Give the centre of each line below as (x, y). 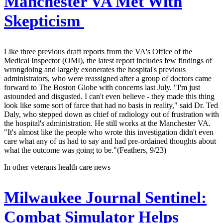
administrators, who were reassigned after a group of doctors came (108, 78)
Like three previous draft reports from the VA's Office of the (98, 51)
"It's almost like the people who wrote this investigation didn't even (109, 132)
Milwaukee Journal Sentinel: (105, 197)
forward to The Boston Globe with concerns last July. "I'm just (102, 87)
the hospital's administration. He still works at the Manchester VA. (107, 123)
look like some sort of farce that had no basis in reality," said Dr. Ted (111, 105)
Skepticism (44, 21)
